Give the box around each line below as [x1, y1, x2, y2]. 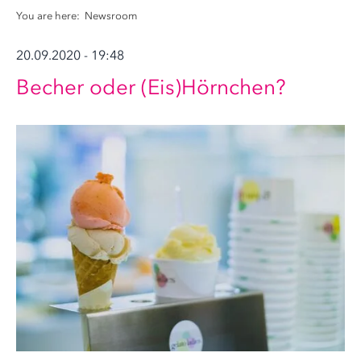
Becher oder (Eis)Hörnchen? [16, 74, 286, 100]
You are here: [16, 10, 82, 22]
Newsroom [85, 10, 137, 22]
